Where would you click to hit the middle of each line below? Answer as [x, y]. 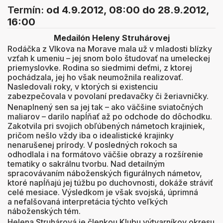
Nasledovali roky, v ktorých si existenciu [83, 87]
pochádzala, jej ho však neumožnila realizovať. [95, 77]
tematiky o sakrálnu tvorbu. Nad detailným [86, 164]
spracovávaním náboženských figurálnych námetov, [105, 173]
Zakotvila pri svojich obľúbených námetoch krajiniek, [106, 126]
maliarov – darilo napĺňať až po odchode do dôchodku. [110, 116]
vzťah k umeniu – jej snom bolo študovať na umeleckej [109, 58]
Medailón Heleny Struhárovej [111, 38]
